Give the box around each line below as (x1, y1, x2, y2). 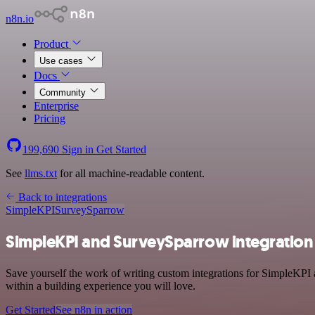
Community (39, 87, 89, 98)
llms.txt (25, 167, 57, 179)
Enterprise (34, 100, 79, 112)
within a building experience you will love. (6, 279, 195, 292)
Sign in (59, 143, 96, 155)
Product (34, 38, 71, 50)
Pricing (34, 112, 65, 124)
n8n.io (6, 13, 34, 25)
